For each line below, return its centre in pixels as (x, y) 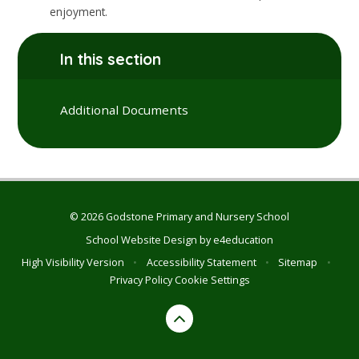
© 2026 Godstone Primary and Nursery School (179, 217)
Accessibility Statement (201, 262)
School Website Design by (149, 239)
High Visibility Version (73, 262)
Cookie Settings (212, 280)
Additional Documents (125, 110)
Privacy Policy (141, 280)
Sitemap (298, 262)
